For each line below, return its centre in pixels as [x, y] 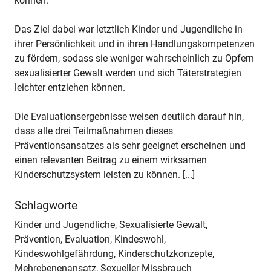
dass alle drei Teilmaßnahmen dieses [94, 131]
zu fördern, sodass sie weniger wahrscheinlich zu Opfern [134, 58]
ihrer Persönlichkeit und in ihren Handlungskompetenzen [135, 44]
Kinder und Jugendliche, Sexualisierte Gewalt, [111, 225]
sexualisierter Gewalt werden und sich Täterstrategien [128, 73]
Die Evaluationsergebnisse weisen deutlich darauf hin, [129, 116]
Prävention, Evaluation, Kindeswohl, [90, 240]
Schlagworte [46, 205]
